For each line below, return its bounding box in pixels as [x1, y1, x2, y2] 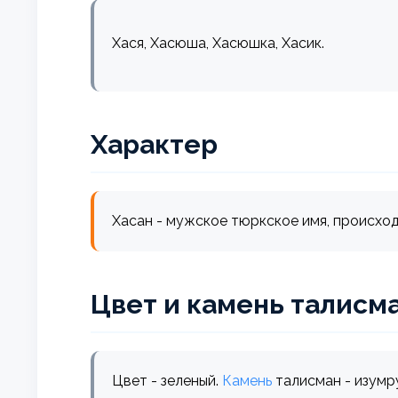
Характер [91, 128, 218, 160]
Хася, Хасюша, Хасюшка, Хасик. [112, 34, 324, 52]
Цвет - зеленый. [112, 371, 222, 389]
